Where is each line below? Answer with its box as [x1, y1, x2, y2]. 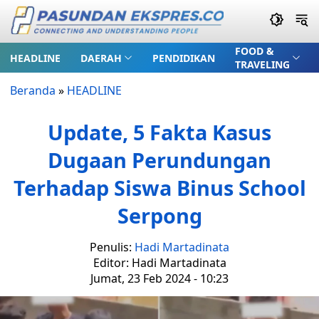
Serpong [117, 202, 202, 229]
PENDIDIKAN [152, 51, 215, 65]
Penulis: [90, 239, 135, 255]
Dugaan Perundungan [48, 146, 271, 174]
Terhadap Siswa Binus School [13, 174, 306, 202]
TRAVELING [234, 58, 290, 71]
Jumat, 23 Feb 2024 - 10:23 [90, 271, 229, 286]
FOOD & [234, 44, 274, 58]
